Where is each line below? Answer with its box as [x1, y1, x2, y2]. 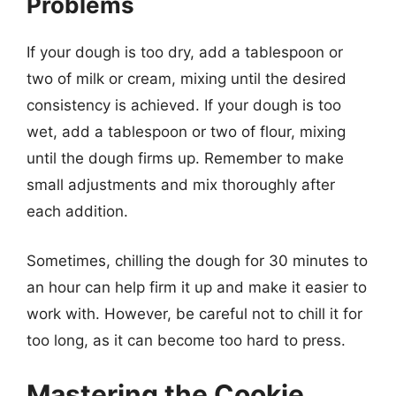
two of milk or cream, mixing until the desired [27, 70, 346, 88]
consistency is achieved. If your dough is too [27, 96, 341, 114]
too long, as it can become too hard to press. [27, 331, 346, 349]
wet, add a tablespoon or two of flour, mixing [27, 123, 346, 141]
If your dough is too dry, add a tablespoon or [27, 43, 343, 61]
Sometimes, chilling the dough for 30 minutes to [27, 251, 368, 270]
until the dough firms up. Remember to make [27, 149, 344, 167]
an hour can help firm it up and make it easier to [27, 278, 367, 296]
